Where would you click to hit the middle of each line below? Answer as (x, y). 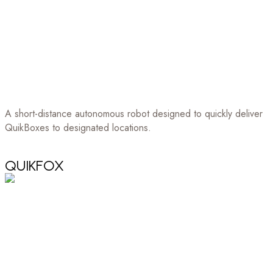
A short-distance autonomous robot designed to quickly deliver (134, 113)
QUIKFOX (34, 165)
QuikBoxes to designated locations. (78, 127)
